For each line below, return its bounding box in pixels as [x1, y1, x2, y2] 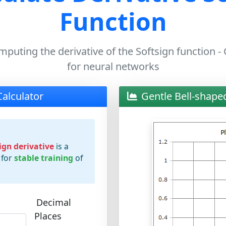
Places [34, 210, 62, 222]
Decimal [36, 196, 72, 208]
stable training [14, 152, 73, 163]
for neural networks [67, 60, 159, 73]
